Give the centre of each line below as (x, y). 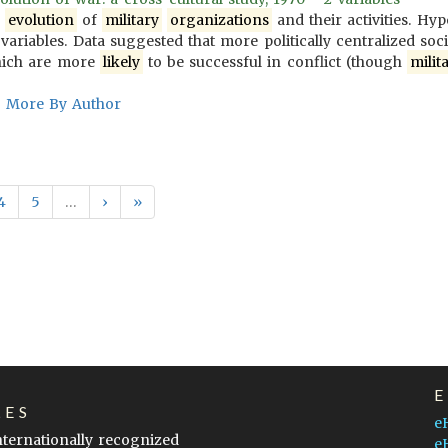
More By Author (64, 104)
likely (121, 62)
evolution (40, 20)
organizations (219, 20)
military (131, 20)
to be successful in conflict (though (275, 62)
